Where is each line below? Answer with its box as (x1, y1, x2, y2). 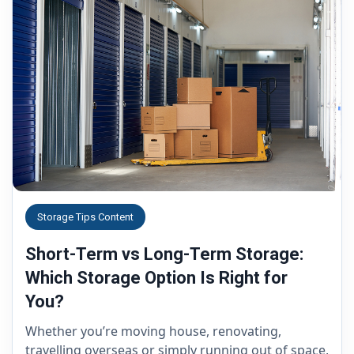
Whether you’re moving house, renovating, (25, 322, 281, 340)
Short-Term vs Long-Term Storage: (25, 244, 303, 264)
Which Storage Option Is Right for (25, 268, 288, 288)
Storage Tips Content (37, 211, 134, 223)
